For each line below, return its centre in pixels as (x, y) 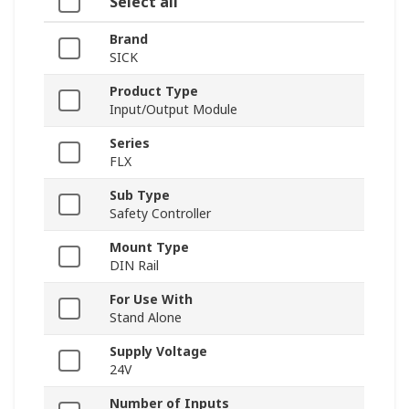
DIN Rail (134, 266)
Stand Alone (146, 318)
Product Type (154, 91)
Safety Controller (160, 214)
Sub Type (140, 195)
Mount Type (149, 247)
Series (130, 143)
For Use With (151, 299)
